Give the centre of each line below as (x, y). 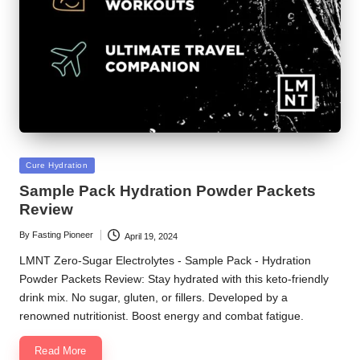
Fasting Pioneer (63, 235)
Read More (61, 350)
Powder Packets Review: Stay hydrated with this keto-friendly (174, 280)
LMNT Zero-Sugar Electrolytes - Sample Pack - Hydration (165, 261)
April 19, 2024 (151, 236)
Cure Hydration (57, 165)
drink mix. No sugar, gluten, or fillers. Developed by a (153, 298)
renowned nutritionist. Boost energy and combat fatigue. (162, 317)
